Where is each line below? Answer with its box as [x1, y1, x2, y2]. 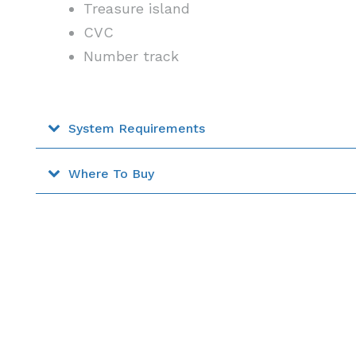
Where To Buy [68, 165, 154, 181]
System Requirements [68, 120, 205, 136]
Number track [83, 48, 179, 65]
